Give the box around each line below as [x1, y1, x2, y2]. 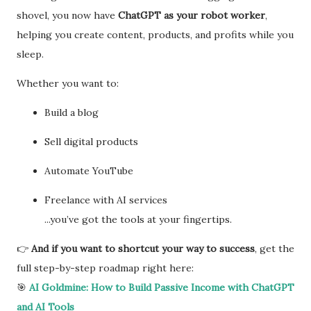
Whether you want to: [17, 76, 119, 90]
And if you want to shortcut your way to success [31, 242, 255, 255]
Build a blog [44, 106, 99, 119]
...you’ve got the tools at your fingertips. [44, 212, 232, 226]
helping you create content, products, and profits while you [17, 28, 294, 41]
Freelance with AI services [44, 193, 167, 206]
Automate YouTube [44, 164, 133, 177]
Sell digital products [44, 135, 138, 148]
